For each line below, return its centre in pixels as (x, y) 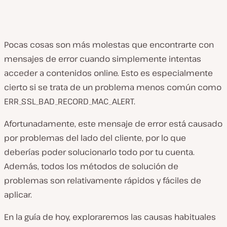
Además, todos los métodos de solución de (91, 166)
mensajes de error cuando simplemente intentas (103, 59)
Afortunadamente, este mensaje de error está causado (113, 124)
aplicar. (18, 195)
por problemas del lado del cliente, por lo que (95, 138)
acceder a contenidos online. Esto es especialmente (108, 73)
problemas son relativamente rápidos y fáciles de (103, 180)
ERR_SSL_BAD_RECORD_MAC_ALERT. (70, 101)
